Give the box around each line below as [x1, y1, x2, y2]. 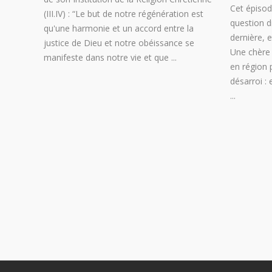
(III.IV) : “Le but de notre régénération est [44, 8, 203, 19]
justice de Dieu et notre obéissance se [44, 37, 194, 49]
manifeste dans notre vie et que [44, 52, 171, 63]
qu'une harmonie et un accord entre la [44, 22, 194, 34]
